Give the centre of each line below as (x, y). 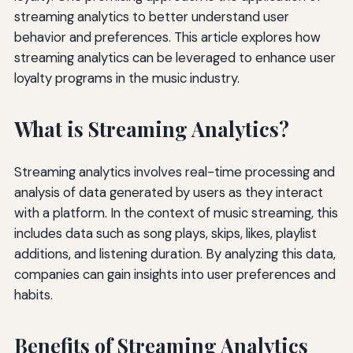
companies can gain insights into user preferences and (175, 274)
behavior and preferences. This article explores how (167, 37)
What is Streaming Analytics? (151, 129)
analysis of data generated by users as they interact (168, 192)
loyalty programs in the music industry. (126, 78)
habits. (33, 294)
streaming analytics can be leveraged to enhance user (175, 58)
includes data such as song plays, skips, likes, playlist (165, 233)
